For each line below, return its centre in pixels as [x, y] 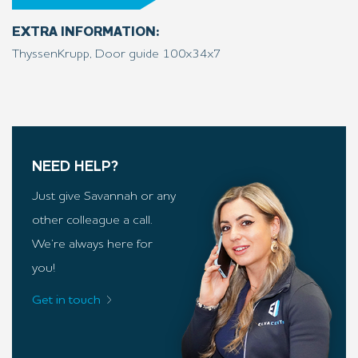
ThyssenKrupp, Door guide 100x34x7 [117, 54]
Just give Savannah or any [104, 197]
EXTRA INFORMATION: [86, 32]
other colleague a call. [92, 221]
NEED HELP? [75, 167]
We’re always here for [92, 245]
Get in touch [66, 300]
